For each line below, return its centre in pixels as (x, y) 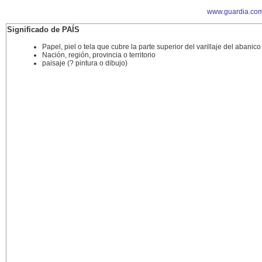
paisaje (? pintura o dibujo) (85, 63)
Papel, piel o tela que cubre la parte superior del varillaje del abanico (151, 47)
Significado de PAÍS (43, 30)
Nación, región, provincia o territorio (99, 55)
